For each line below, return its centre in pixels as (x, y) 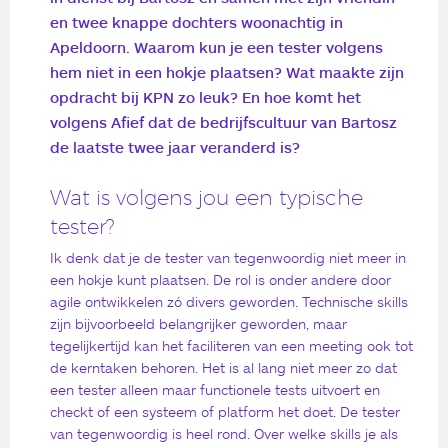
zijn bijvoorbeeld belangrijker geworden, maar (198, 323)
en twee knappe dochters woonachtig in (196, 21)
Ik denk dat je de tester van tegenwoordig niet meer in (228, 257)
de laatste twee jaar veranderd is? (175, 146)
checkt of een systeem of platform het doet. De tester (225, 411)
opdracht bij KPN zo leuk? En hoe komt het (205, 96)
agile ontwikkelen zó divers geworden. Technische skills (229, 301)
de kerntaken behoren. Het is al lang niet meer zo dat (223, 367)
